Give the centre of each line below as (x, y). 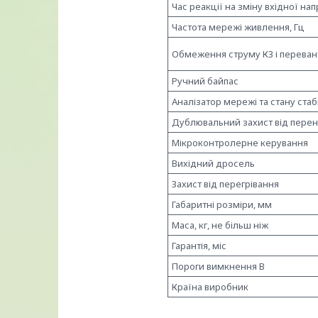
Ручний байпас (205, 81)
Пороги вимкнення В (218, 267)
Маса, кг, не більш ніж (220, 225)
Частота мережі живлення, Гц (238, 27)
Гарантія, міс (199, 246)
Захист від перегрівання (225, 184)
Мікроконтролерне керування (240, 143)
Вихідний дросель (213, 164)
